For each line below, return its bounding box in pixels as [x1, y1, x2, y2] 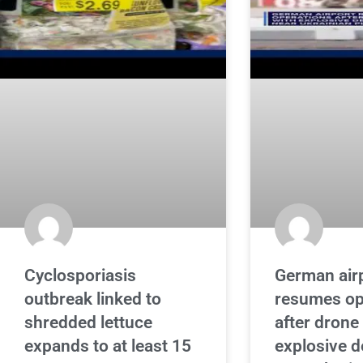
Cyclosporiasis [24, 266, 136, 286]
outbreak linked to [24, 289, 161, 310]
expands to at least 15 [24, 336, 191, 357]
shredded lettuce [24, 313, 152, 333]
